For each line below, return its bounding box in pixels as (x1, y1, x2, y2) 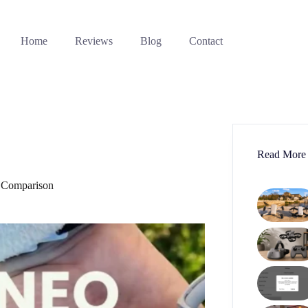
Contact (188, 35, 223, 47)
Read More (257, 148, 307, 160)
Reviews (74, 35, 113, 47)
